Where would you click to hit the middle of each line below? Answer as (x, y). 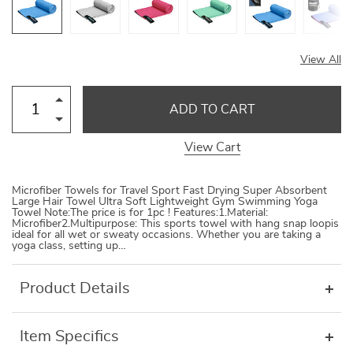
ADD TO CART (212, 110)
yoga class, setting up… (69, 246)
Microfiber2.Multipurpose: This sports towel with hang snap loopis (175, 224)
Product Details (75, 288)
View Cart (212, 147)
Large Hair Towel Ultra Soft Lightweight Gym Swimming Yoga (165, 202)
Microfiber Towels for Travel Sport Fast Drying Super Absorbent (169, 191)
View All (321, 60)
